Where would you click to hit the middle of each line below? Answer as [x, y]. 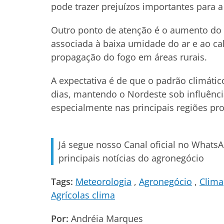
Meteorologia [103, 181]
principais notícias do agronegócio [131, 158]
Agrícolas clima [83, 195]
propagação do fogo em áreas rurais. [129, 57]
